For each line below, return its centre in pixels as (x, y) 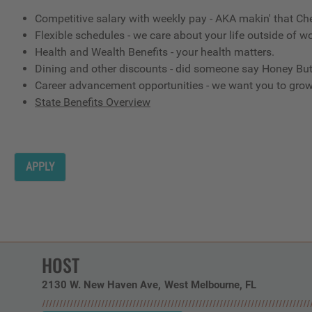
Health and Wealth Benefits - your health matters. (155, 52)
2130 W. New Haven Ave (100, 284)
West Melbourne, (205, 284)
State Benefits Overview (93, 102)
